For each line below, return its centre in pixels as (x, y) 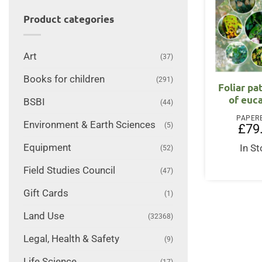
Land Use (44, 216)
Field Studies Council (69, 170)
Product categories (68, 19)
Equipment (47, 147)
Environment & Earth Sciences (89, 125)
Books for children (64, 79)
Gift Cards (46, 193)
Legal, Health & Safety (71, 239)
